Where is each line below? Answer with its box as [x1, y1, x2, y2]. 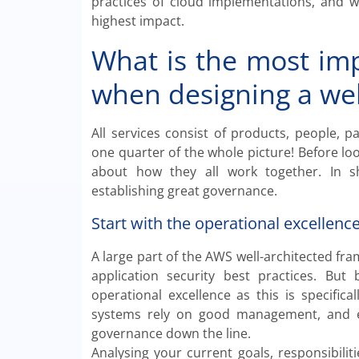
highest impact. [91, 12, 184, 30]
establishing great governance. [91, 182, 277, 200]
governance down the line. [91, 325, 251, 343]
